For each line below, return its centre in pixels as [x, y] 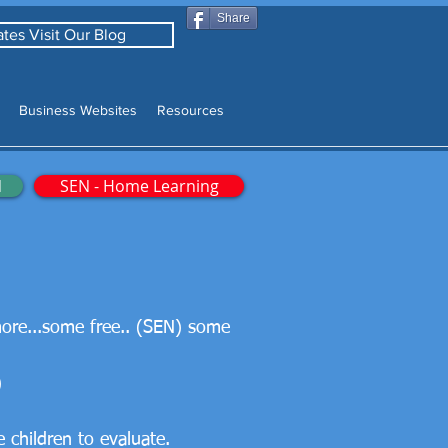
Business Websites [78, 110]
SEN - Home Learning [139, 186]
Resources [190, 110]
